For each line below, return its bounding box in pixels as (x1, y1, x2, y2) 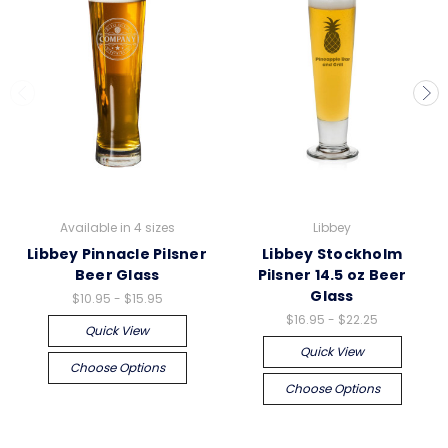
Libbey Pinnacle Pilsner (27, 243, 207, 264)
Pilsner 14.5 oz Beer (257, 264, 407, 285)
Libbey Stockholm (262, 243, 402, 264)
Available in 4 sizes (59, 218, 175, 236)
